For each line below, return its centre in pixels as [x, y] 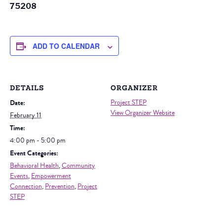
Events [19, 176]
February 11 [26, 116]
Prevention [60, 187]
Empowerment [51, 176]
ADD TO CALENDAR [66, 46]
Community [78, 166]
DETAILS [27, 89]
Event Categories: [34, 153]
